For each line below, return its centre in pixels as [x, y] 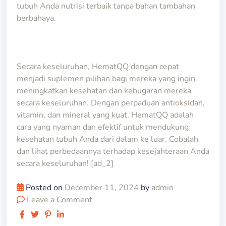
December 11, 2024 [102, 187]
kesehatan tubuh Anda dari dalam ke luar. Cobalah [107, 139]
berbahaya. [36, 18]
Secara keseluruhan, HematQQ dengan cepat [98, 66]
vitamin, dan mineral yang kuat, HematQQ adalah [105, 115]
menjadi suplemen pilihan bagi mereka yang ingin [106, 78]
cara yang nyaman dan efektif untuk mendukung [103, 127]
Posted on [45, 187]
